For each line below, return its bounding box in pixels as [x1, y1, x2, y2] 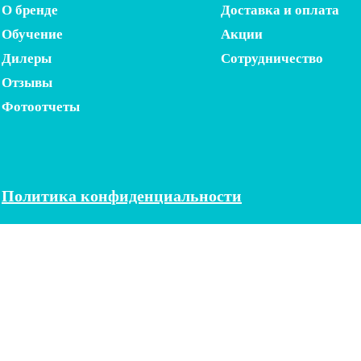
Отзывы [2, 75, 52, 90]
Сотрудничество [221, 51, 323, 66]
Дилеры [2, 51, 52, 66]
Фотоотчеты [2, 99, 80, 114]
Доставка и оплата [221, 2, 339, 18]
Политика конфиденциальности [2, 187, 242, 205]
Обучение [2, 27, 63, 42]
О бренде [2, 2, 58, 18]
